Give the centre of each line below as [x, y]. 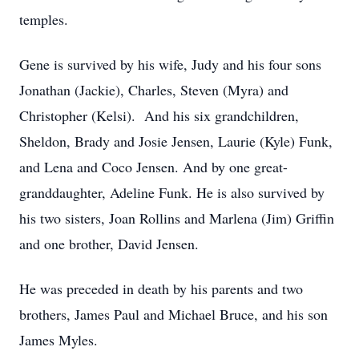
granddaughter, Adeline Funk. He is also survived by [172, 192]
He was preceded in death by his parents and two [161, 288]
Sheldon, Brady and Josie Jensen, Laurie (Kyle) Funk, [176, 141]
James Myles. [58, 340]
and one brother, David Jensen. [109, 244]
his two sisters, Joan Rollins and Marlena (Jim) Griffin [177, 218]
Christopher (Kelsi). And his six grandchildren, [159, 115]
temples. [44, 19]
